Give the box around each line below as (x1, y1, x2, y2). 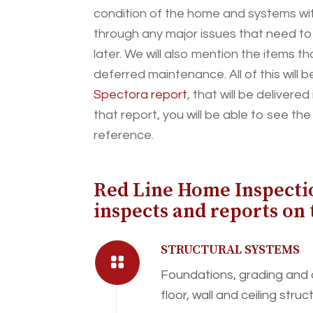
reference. (94, 128, 154, 142)
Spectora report (94, 87, 188, 101)
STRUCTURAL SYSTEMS (161, 242, 300, 259)
